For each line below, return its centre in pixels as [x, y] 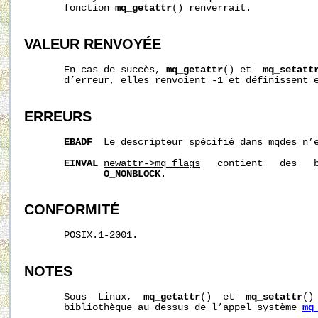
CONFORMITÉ [72, 210]
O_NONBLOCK [132, 174]
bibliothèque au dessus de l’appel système [163, 307]
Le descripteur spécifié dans [180, 142]
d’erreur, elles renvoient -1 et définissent [169, 80]
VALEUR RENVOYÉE [93, 44]
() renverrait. [212, 9]
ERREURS [58, 116]
